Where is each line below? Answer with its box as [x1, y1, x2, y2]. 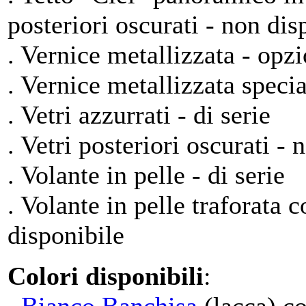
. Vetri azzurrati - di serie [8, 100, 270, 129]
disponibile [8, 221, 124, 249]
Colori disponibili [8, 262, 204, 290]
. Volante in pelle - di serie [8, 161, 285, 189]
